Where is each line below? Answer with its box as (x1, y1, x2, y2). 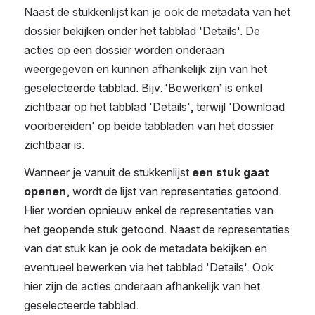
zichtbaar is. (24, 138, 84, 153)
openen (24, 184, 66, 199)
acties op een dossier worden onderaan (24, 43, 224, 58)
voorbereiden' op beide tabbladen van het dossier (24, 119, 274, 134)
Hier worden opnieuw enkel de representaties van (24, 203, 274, 218)
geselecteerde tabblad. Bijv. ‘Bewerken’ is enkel (24, 81, 262, 96)
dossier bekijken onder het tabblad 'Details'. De (24, 24, 260, 39)
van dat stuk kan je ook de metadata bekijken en (24, 241, 267, 256)
